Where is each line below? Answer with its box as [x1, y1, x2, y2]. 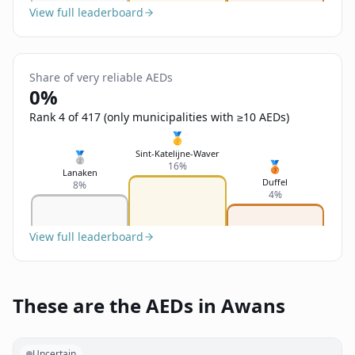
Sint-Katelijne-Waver [136, 147, 219, 159]
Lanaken [62, 166, 97, 178]
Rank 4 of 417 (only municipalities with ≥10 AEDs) [29, 109, 289, 124]
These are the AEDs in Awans [13, 292, 285, 319]
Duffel [262, 176, 288, 188]
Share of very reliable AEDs [29, 70, 173, 85]
